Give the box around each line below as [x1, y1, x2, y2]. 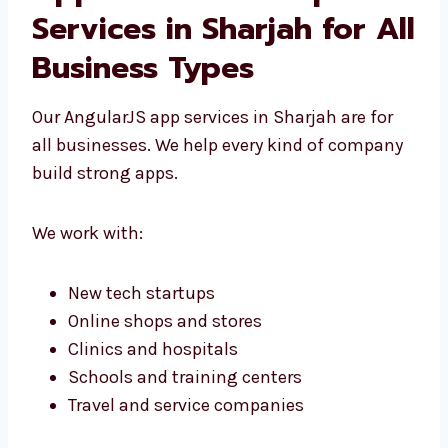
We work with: [32, 382, 143, 405]
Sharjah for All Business [32, 166, 381, 213]
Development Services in [32, 127, 397, 174]
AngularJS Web [32, 49, 253, 96]
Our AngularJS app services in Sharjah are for [32, 266, 393, 289]
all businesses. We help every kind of [32, 294, 324, 317]
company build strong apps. [32, 322, 257, 345]
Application [32, 88, 203, 135]
